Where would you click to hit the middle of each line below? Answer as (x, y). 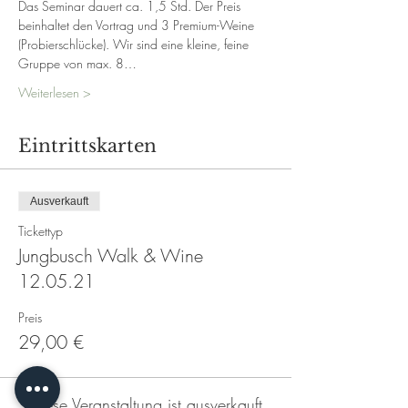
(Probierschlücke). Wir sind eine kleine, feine (135, 44)
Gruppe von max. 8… (77, 63)
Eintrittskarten (87, 146)
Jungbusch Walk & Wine (111, 255)
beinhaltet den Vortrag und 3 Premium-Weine (138, 25)
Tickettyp (41, 231)
